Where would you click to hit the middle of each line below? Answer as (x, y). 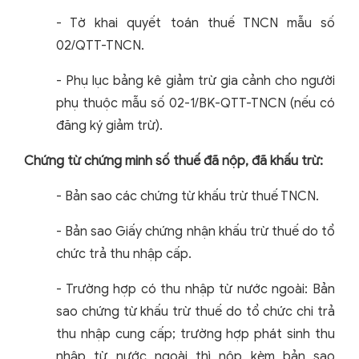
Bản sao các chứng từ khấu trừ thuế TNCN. (192, 197)
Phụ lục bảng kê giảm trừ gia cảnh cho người (201, 81)
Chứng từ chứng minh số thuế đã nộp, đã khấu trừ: (173, 161)
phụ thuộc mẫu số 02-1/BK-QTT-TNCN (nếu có (196, 104)
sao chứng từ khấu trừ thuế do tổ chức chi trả (196, 312)
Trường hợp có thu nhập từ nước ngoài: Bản (200, 290)
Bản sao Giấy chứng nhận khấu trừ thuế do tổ (200, 232)
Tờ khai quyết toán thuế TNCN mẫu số (202, 24)
